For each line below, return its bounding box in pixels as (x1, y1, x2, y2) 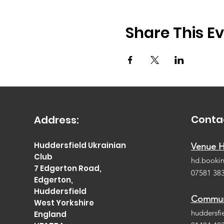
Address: (33, 113, 79, 127)
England (33, 209, 66, 219)
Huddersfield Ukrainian (33, 140, 126, 150)
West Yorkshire (33, 197, 94, 208)
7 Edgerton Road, (33, 163, 101, 173)
